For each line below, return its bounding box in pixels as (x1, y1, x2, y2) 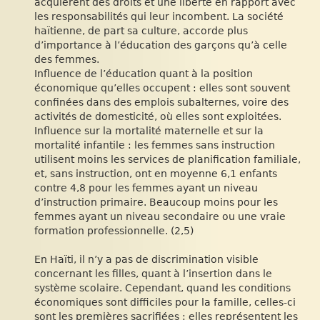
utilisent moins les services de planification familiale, (34, 154, 301, 165)
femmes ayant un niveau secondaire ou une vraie (34, 211, 286, 222)
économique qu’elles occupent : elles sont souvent (34, 82, 290, 94)
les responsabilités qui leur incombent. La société (34, 11, 284, 22)
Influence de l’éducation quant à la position (34, 68, 253, 79)
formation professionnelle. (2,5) (34, 225, 194, 236)
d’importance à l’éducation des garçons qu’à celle (34, 39, 287, 51)
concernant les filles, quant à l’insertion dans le (34, 268, 272, 279)
